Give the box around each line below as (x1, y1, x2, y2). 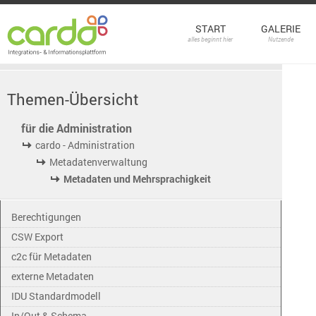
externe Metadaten (11, 269, 94, 283)
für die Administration (21, 121, 132, 135)
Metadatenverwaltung (49, 155, 147, 169)
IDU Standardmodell (11, 289, 101, 303)
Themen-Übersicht (7, 89, 139, 109)
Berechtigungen (11, 210, 81, 224)
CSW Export (11, 230, 63, 243)
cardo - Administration (35, 138, 135, 152)
